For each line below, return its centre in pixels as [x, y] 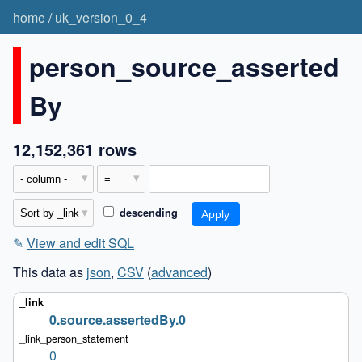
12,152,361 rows [75, 149]
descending [147, 213]
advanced [179, 271]
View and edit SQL [80, 242]
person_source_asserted [184, 66]
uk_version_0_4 [101, 17]
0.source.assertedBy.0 [117, 320]
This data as [50, 271]
